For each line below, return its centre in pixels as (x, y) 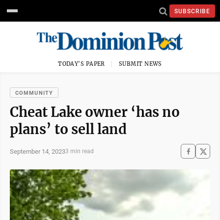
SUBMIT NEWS (140, 64)
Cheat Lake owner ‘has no (95, 112)
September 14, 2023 (38, 151)
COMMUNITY (34, 93)
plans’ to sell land (68, 129)
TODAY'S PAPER (82, 64)
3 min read (80, 151)
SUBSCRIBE (192, 11)
